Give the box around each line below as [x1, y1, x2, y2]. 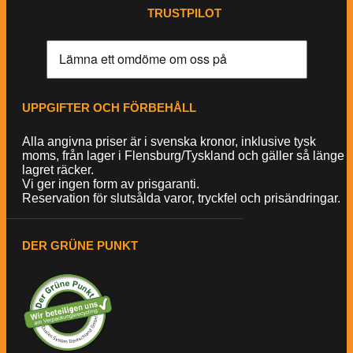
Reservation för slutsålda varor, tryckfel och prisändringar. [22, 191, 340, 205]
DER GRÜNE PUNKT [22, 239, 138, 253]
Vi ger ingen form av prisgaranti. [22, 176, 199, 191]
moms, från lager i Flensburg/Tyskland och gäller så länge [22, 148, 344, 162]
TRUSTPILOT [147, 6, 221, 20]
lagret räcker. [22, 162, 94, 176]
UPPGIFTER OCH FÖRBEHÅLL [22, 101, 196, 115]
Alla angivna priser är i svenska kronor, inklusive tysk [22, 134, 316, 148]
